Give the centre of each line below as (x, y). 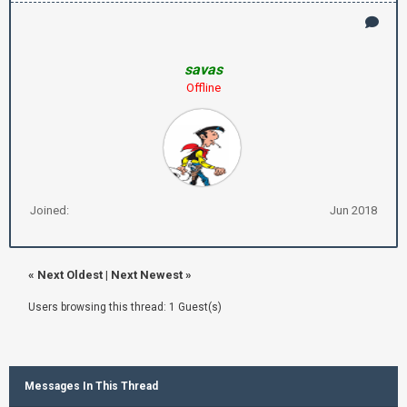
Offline (203, 87)
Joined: (50, 210)
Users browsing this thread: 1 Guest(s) (125, 307)
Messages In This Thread (91, 386)
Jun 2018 (353, 210)
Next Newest (147, 274)
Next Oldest (70, 274)
